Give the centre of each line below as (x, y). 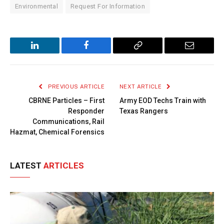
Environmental (37, 6)
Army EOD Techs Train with (163, 101)
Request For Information (108, 6)
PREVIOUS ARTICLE (75, 87)
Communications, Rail (68, 122)
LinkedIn (50, 53)
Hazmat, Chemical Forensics (57, 132)
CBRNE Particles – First (66, 101)
